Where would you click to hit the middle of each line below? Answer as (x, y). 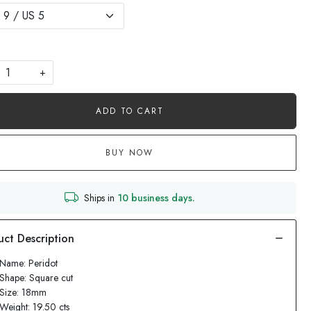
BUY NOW (130, 153)
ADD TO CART (129, 111)
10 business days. (156, 197)
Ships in (100, 197)
